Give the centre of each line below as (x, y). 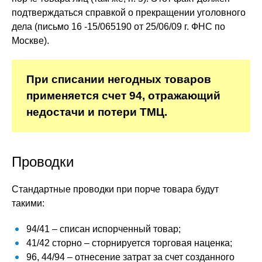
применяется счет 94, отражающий (123, 96)
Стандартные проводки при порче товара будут (115, 189)
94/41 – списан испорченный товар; (104, 229)
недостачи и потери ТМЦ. (97, 112)
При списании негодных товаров (119, 79)
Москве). (30, 41)
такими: (28, 203)
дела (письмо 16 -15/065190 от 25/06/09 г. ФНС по (118, 27)
